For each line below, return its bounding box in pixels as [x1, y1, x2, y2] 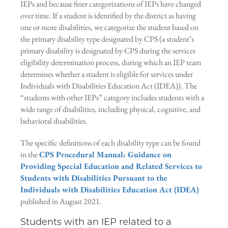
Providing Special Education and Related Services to [20, 161, 202, 172]
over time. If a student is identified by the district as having [20, 10, 196, 21]
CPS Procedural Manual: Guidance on [39, 149, 172, 160]
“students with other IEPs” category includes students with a [20, 92, 204, 103]
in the [20, 149, 39, 160]
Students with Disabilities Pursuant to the [20, 173, 167, 184]
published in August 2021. [20, 196, 102, 207]
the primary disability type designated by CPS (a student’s [20, 34, 194, 45]
